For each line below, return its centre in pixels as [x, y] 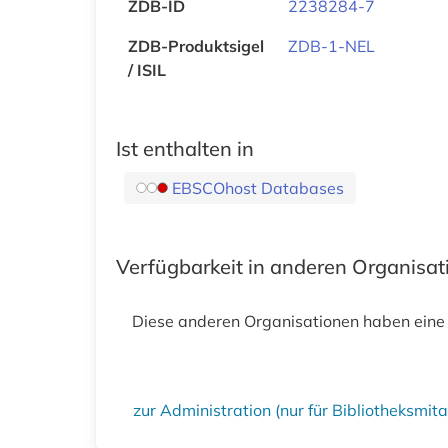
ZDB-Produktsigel [196, 45]
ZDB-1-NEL [331, 45]
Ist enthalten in [185, 148]
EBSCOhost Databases [258, 187]
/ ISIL [147, 69]
